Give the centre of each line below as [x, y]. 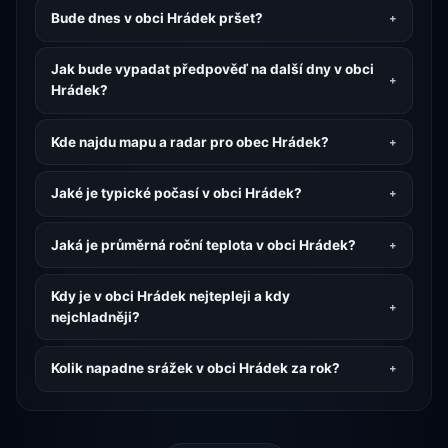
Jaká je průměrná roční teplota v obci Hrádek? [203, 244]
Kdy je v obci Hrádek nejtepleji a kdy [170, 296]
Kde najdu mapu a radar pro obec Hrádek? [189, 141]
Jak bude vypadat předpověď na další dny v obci [212, 69]
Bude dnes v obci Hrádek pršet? [156, 18]
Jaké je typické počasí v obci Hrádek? [176, 193]
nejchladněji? [95, 317]
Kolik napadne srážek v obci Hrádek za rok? [195, 368]
